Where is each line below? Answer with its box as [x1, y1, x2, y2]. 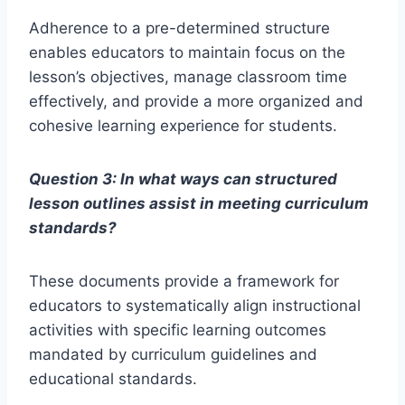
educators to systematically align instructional [29, 297, 361, 316]
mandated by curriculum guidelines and [29, 345, 317, 364]
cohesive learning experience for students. [29, 117, 337, 136]
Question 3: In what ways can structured [29, 170, 337, 189]
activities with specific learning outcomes [29, 321, 326, 340]
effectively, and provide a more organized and [29, 92, 363, 111]
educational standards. [29, 370, 197, 389]
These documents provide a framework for [29, 272, 339, 291]
